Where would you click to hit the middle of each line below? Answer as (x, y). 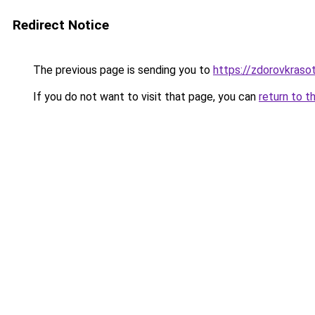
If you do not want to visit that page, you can (144, 97)
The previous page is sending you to (122, 70)
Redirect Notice (61, 25)
